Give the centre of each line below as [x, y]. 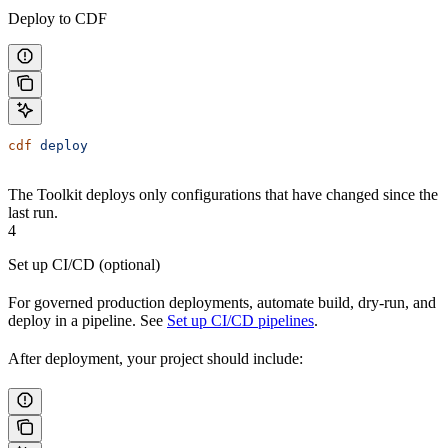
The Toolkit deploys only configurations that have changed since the [223, 195]
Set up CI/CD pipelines [240, 321]
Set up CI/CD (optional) [84, 265]
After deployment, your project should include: [155, 359]
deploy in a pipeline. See [87, 321]
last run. [33, 213]
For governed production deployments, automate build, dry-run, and [222, 303]
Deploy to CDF [57, 19]
